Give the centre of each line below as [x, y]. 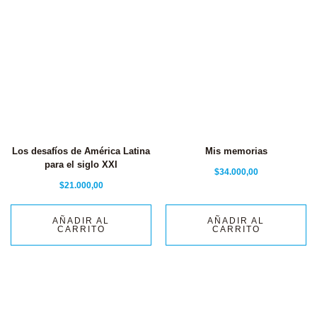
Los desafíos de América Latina [81, 151]
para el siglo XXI [81, 165]
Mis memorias [236, 151]
